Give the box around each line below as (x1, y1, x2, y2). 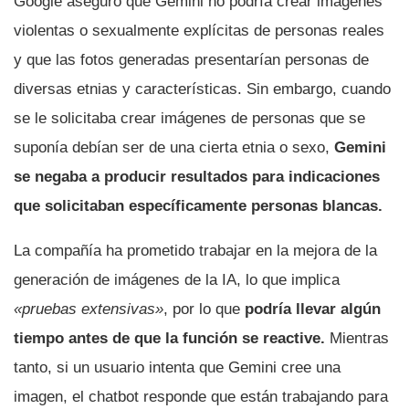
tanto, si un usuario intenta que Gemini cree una (14, 358, 341, 376)
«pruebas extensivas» (14, 299, 163, 318)
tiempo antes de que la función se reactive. (14, 329, 325, 347)
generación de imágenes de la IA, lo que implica (14, 270, 340, 288)
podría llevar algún (245, 299, 381, 318)
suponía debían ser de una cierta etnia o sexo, (14, 138, 334, 156)
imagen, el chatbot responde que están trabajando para (14, 387, 388, 405)
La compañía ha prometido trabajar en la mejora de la (14, 241, 377, 259)
